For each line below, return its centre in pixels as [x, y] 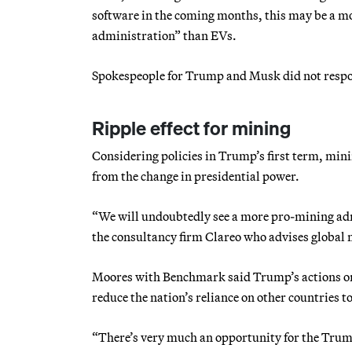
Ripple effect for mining [191, 128]
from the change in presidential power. [196, 176]
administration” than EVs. [164, 35]
